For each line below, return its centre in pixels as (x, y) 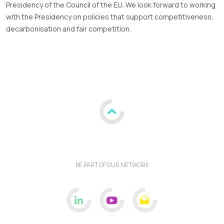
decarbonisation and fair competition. (69, 29)
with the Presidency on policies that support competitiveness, (110, 17)
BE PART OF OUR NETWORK (112, 165)
